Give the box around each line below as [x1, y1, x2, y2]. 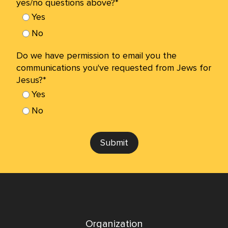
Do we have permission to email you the [16, 50, 177, 62]
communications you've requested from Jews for [16, 62, 211, 74]
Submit [100, 137, 128, 149]
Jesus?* [16, 74, 46, 86]
